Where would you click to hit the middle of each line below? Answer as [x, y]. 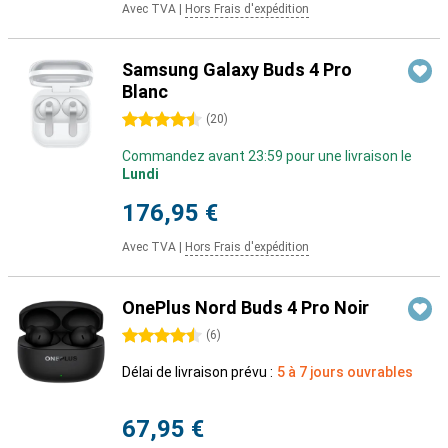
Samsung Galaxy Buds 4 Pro [237, 69]
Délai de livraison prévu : [197, 372]
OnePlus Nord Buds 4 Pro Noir [245, 307]
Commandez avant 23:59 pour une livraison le [267, 156]
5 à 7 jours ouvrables [345, 372]
